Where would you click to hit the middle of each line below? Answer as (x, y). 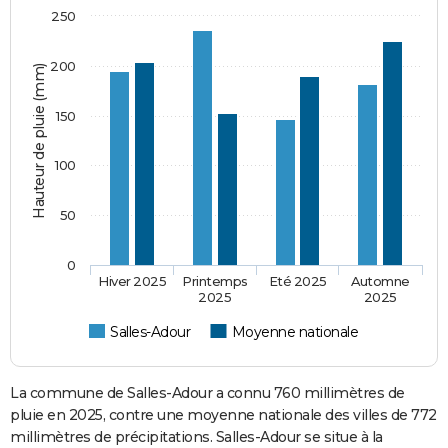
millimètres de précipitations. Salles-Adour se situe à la (196, 436)
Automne (380, 280)
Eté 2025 (298, 280)
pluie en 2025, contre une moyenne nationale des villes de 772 (223, 414)
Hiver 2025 (132, 280)
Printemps (215, 280)
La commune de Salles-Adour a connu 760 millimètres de (207, 392)
